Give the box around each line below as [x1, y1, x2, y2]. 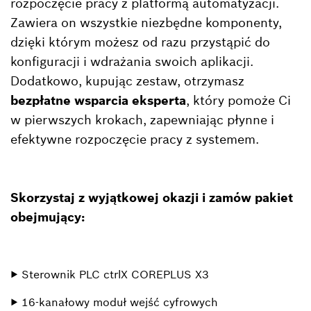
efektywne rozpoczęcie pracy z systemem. [10, 131, 259, 147]
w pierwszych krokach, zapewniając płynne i [10, 111, 274, 128]
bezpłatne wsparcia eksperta [10, 92, 186, 108]
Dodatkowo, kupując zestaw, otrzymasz [10, 72, 244, 89]
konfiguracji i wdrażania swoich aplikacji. [10, 53, 253, 69]
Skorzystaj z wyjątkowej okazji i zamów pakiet [10, 189, 293, 205]
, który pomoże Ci [186, 92, 291, 108]
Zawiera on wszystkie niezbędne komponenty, [10, 14, 282, 31]
